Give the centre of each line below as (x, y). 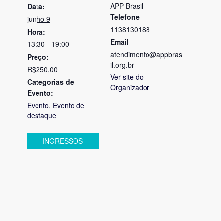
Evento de (68, 105)
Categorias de (50, 82)
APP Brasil (127, 6)
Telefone (125, 17)
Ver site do (127, 77)
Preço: (38, 57)
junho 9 (38, 19)
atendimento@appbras (146, 55)
